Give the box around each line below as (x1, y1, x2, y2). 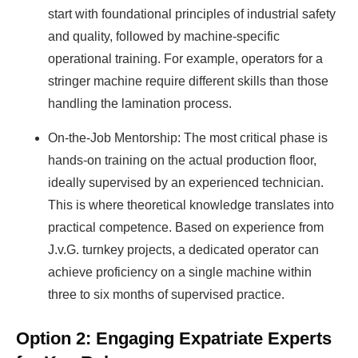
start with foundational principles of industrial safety (48, 7, 336, 21)
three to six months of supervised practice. (48, 288, 284, 301)
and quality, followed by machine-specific (48, 30, 280, 43)
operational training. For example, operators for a (48, 52, 323, 66)
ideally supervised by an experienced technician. (48, 176, 324, 189)
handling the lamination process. (48, 97, 232, 110)
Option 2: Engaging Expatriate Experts (16, 328, 332, 348)
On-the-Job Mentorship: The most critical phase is (48, 131, 328, 145)
